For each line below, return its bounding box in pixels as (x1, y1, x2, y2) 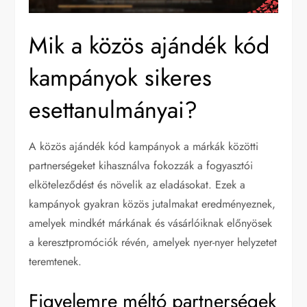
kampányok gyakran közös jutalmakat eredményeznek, (29, 195, 276, 212)
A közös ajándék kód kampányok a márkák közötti (29, 138, 259, 154)
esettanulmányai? (29, 93, 198, 127)
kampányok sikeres (29, 60, 212, 95)
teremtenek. (29, 253, 82, 269)
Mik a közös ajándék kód (29, 28, 270, 62)
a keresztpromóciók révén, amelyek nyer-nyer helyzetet (29, 234, 278, 250)
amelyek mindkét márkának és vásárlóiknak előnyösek (29, 214, 273, 231)
